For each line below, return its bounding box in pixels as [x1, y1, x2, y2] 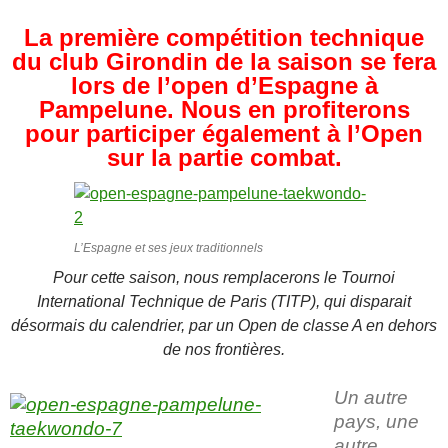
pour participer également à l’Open [25, 119, 423, 147]
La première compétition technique [24, 23, 424, 51]
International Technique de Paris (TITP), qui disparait [37, 292, 411, 310]
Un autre [334, 386, 408, 408]
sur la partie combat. [106, 143, 342, 171]
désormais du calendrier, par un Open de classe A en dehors [11, 316, 437, 334]
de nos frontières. [163, 340, 285, 358]
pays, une [334, 410, 419, 432]
